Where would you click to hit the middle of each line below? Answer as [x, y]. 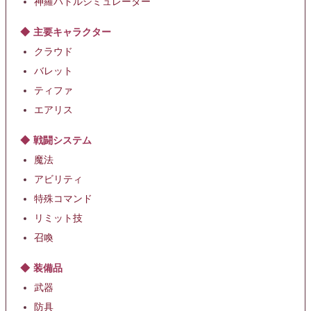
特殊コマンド [63, 199]
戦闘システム [62, 141]
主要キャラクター [72, 32]
